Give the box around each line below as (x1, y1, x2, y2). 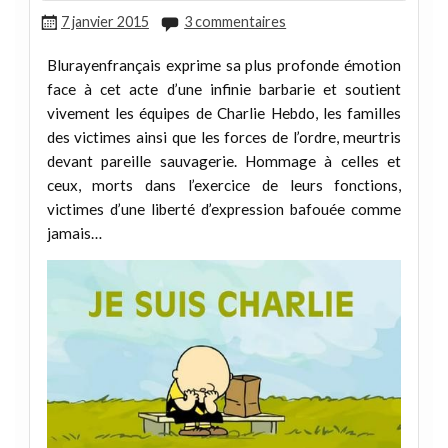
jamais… (46, 223, 102, 242)
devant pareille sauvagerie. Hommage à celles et (46, 151, 402, 170)
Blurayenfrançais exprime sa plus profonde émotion (46, 55, 402, 74)
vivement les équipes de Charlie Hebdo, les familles (46, 103, 402, 122)
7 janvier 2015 (60, 12, 149, 30)
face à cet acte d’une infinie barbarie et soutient (46, 79, 402, 98)
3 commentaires (184, 12, 287, 30)
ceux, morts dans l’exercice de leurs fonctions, (46, 175, 402, 194)
